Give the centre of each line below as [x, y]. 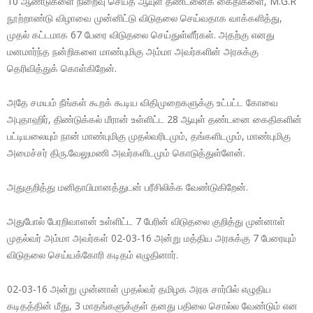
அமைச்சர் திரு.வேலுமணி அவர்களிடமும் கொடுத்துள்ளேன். [126, 152]
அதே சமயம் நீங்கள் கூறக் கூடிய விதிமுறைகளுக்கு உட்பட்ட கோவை [143, 102]
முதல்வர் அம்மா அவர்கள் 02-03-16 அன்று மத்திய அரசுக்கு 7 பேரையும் [152, 238]
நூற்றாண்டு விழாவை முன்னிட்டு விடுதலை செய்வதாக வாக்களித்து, [145, 17]
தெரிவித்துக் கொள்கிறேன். [62, 68]
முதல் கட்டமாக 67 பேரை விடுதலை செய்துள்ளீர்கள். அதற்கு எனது [141, 34]
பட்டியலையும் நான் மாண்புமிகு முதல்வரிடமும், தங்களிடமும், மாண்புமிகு [149, 136]
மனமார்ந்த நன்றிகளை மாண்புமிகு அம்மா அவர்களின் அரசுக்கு [133, 51]
